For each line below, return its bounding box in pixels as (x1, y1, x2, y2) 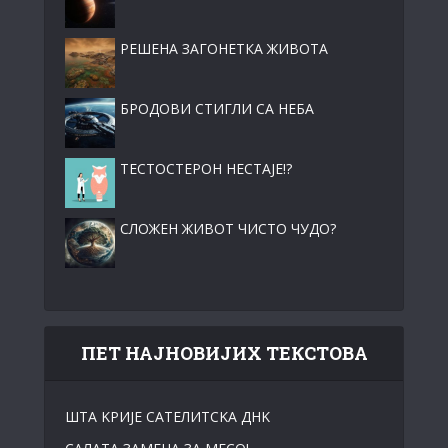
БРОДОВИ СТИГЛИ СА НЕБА (120, 98, 314, 118)
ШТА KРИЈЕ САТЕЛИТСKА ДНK (65, 406, 270, 426)
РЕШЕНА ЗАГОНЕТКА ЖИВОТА (120, 38, 328, 58)
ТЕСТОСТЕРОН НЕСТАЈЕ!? (120, 158, 292, 178)
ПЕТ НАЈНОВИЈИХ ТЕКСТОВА (80, 340, 368, 365)
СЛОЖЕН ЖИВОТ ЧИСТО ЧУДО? (120, 218, 336, 238)
